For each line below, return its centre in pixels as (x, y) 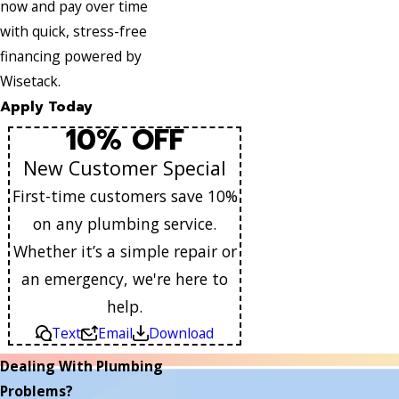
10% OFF (125, 141)
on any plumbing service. (125, 224)
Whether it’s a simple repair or (125, 252)
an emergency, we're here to (125, 279)
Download (181, 334)
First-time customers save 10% (125, 196)
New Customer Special (125, 168)
